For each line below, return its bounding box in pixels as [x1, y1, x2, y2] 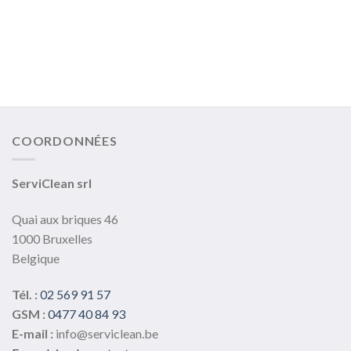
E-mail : [12, 325, 56, 341]
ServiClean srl [12, 175, 92, 191]
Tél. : [12, 286, 40, 302]
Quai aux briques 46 [12, 212, 118, 227]
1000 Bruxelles [12, 231, 92, 247]
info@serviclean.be [56, 325, 158, 341]
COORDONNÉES [12, 132, 118, 148]
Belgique [12, 251, 60, 266]
